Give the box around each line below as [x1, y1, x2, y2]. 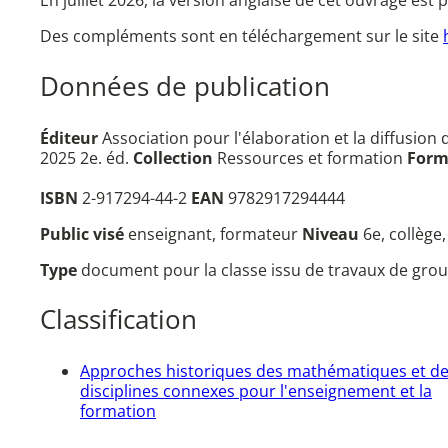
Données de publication [40, 69, 330, 105]
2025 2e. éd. [40, 146, 133, 169]
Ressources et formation [213, 146, 407, 169]
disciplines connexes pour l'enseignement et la [80, 379, 432, 402]
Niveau [302, 222, 363, 245]
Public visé [40, 222, 128, 245]
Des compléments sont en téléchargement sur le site [40, 25, 443, 48]
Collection [133, 146, 213, 169]
